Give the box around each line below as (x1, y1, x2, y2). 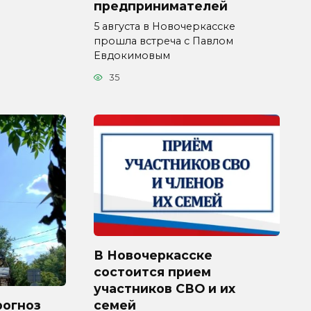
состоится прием (94, 264, 211, 280)
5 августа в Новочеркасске (94, 19, 235, 33)
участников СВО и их (94, 281, 235, 296)
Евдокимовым (94, 49, 170, 62)
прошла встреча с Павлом (94, 34, 233, 47)
